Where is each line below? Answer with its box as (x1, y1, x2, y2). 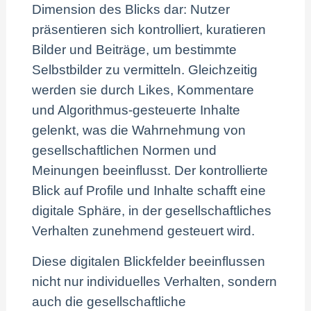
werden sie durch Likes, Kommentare (32, 82, 255, 97)
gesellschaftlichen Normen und (32, 142, 217, 158)
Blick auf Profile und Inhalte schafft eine (32, 183, 267, 198)
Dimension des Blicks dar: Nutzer (32, 1, 230, 17)
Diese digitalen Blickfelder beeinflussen (32, 253, 266, 269)
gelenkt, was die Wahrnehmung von (32, 122, 246, 137)
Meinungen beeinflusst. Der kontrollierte (32, 162, 269, 178)
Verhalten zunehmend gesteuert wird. (32, 223, 255, 238)
